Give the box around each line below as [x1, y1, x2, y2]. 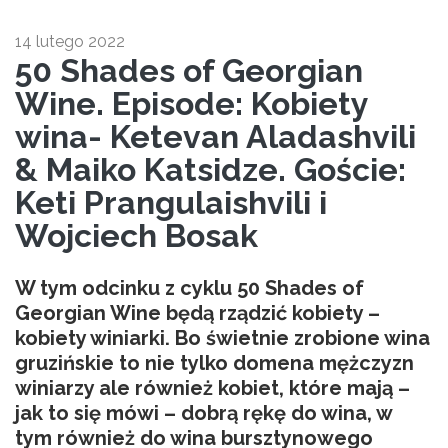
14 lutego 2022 [15, 31, 125, 51]
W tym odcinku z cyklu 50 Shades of [15, 275, 364, 300]
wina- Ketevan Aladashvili [15, 117, 416, 155]
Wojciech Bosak [15, 216, 258, 254]
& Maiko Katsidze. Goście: [15, 150, 406, 188]
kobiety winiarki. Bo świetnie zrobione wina [15, 325, 430, 350]
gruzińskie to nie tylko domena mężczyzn [15, 350, 414, 375]
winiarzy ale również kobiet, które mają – [15, 375, 410, 400]
